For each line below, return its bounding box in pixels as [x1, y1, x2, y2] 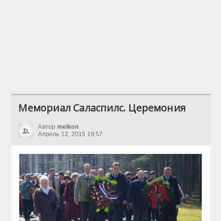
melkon [57, 123, 78, 130]
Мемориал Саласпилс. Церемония [18, 101, 186, 114]
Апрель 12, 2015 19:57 [38, 131, 103, 138]
